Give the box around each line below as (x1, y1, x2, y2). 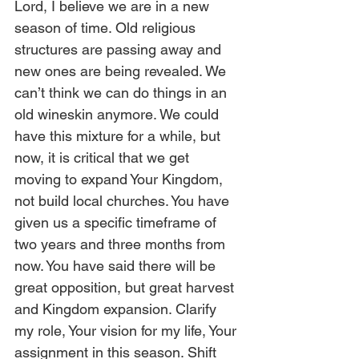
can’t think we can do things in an (14, 84, 231, 101)
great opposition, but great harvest (14, 279, 238, 296)
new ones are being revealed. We (14, 63, 230, 79)
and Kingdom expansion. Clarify (14, 301, 220, 317)
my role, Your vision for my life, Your (14, 322, 240, 339)
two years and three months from (14, 236, 229, 252)
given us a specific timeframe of (14, 214, 220, 231)
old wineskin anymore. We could (14, 106, 223, 123)
